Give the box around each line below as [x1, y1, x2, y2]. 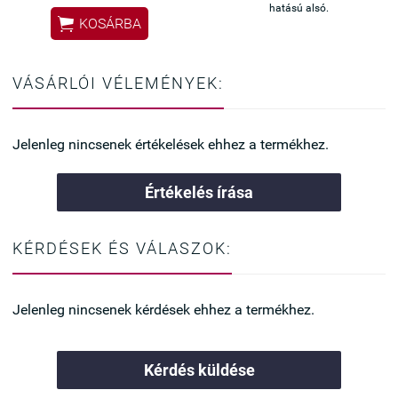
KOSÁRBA [79, 15, 141, 33]
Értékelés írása [145, 182, 253, 202]
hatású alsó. [268, 2, 329, 14]
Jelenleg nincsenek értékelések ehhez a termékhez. [12, 135, 329, 153]
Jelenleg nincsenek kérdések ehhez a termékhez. [12, 300, 314, 318]
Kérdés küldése [143, 360, 255, 379]
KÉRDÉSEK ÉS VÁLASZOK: [12, 238, 232, 258]
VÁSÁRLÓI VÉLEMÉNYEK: [12, 73, 224, 92]
